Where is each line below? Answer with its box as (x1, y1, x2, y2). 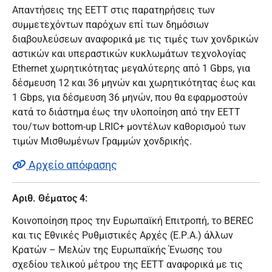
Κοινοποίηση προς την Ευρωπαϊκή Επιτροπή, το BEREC (12, 214, 253, 226)
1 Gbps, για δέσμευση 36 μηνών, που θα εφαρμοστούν (12, 92, 248, 104)
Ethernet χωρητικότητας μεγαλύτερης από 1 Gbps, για (12, 63, 250, 75)
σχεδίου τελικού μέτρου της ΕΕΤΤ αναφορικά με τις (12, 258, 243, 270)
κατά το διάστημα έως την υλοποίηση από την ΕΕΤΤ (12, 106, 240, 118)
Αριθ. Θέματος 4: (12, 192, 87, 204)
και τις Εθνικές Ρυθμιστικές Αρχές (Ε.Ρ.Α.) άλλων (12, 229, 233, 241)
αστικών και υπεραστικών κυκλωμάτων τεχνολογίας (12, 48, 246, 60)
